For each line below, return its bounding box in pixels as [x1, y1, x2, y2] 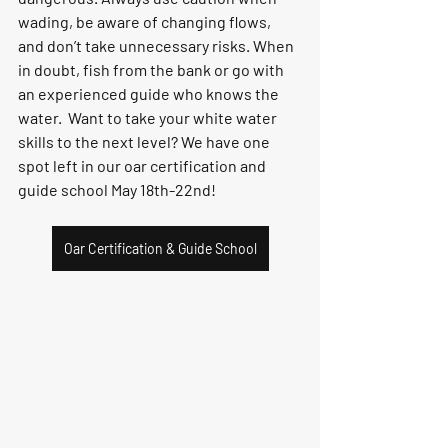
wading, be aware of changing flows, [18, 11, 274, 31]
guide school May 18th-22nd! [18, 179, 216, 199]
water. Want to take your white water [18, 107, 280, 127]
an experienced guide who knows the [18, 83, 282, 103]
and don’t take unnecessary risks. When [18, 35, 297, 55]
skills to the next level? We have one [18, 131, 273, 151]
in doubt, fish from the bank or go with [18, 59, 287, 79]
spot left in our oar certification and [18, 155, 269, 175]
